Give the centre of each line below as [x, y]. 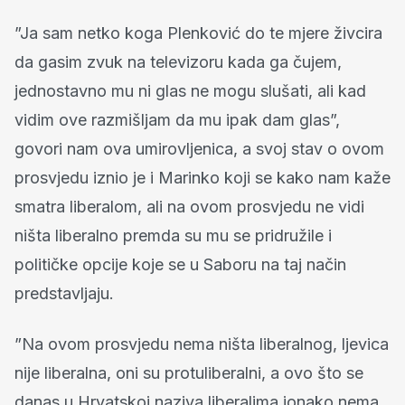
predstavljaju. [64, 293]
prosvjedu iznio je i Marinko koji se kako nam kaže [202, 177]
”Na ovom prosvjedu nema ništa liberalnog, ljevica [202, 344]
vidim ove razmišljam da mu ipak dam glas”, [177, 119]
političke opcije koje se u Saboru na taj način [180, 264]
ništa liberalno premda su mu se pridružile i [173, 235]
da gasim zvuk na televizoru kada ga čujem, [178, 61]
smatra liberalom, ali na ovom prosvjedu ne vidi [189, 206]
